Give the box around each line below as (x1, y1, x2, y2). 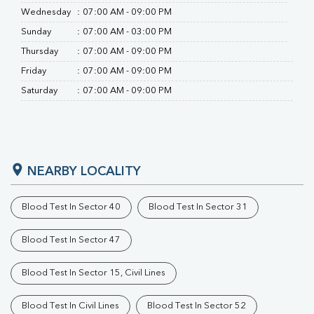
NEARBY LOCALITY (27, 165, 141, 178)
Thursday (21, 47, 58, 56)
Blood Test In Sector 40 (22, 203, 121, 212)
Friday (21, 67, 46, 76)
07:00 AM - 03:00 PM (83, 27, 172, 36)
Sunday (21, 27, 51, 36)
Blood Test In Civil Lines (22, 301, 119, 310)
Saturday (21, 86, 57, 95)
